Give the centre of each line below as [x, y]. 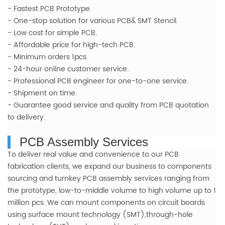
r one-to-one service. [151, 81]
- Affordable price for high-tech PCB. [71, 45]
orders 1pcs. [67, 57]
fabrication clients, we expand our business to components [109, 167]
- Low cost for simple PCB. [52, 33]
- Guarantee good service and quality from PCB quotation [108, 105]
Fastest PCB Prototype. [52, 9]
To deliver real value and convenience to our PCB [93, 155]
